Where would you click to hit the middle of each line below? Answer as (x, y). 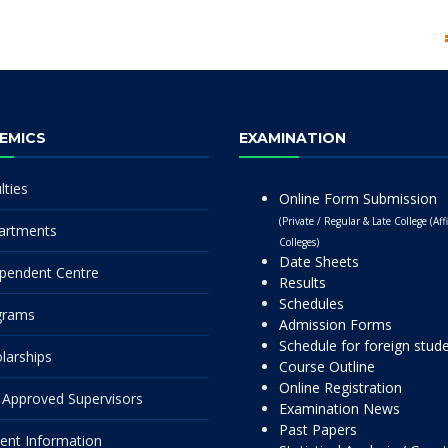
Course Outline (327, 366)
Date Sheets (319, 261)
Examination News (339, 408)
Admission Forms (335, 324)
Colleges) (299, 242)
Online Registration (340, 387)
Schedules (311, 303)
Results (302, 282)
